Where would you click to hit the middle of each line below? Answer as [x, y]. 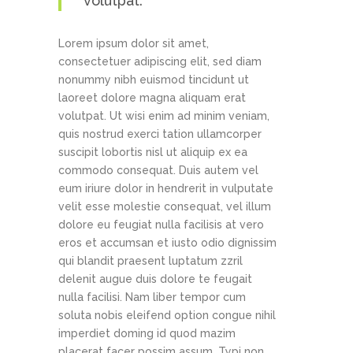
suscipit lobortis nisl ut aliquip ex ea [153, 152]
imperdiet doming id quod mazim [147, 334]
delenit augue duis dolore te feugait [155, 279]
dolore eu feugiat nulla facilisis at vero [161, 225]
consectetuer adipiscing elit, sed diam [160, 62]
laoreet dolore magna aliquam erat [152, 98]
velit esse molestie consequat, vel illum [165, 207]
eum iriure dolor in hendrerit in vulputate [166, 189]
